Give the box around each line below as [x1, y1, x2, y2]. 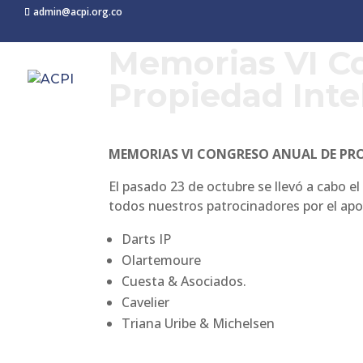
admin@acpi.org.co [33, 5, 122, 19]
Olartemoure [122, 251, 202, 269]
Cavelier [122, 293, 170, 311]
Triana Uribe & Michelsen [122, 314, 275, 332]
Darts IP [122, 230, 172, 248]
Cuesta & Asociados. [122, 272, 247, 290]
